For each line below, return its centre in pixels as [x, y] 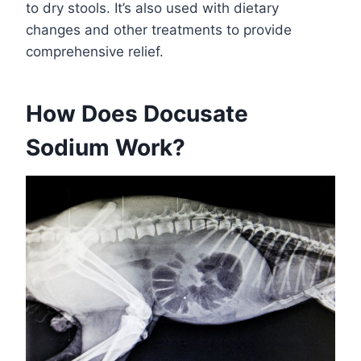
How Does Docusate [137, 113]
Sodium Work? [106, 147]
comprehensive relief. [95, 51]
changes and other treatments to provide [159, 29]
